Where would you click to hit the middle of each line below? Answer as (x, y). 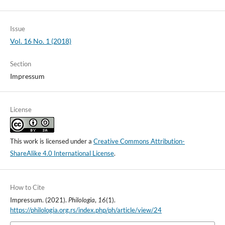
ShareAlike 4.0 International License (62, 153)
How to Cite (27, 187)
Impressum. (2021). (39, 200)
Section (20, 64)
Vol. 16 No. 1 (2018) (40, 41)
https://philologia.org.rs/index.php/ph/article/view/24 (86, 210)
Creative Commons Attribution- (139, 141)
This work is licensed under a (51, 141)
